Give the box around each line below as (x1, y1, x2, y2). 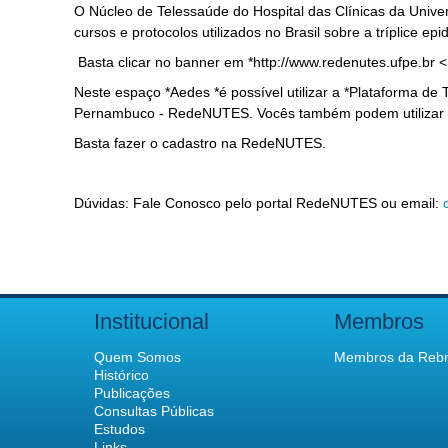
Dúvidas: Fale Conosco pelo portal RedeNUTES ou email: (74, 195, 443, 211)
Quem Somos (94, 349, 181, 365)
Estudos (94, 421, 145, 437)
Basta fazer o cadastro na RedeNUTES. (74, 135, 326, 151)
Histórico (94, 367, 149, 383)
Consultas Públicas (94, 403, 214, 419)
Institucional (94, 309, 209, 334)
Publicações (94, 385, 170, 401)
